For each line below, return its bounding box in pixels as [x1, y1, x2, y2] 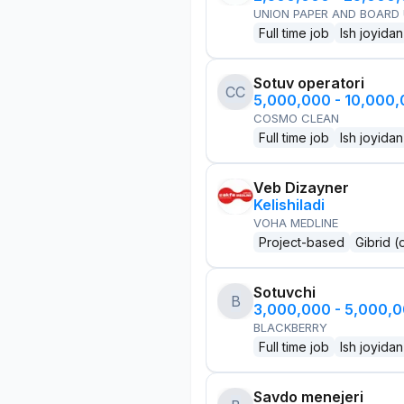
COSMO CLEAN [253, 111, 339, 125]
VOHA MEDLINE [253, 216, 338, 230]
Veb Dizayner [253, 179, 349, 197]
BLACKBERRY [253, 320, 327, 335]
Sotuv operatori [253, 74, 364, 92]
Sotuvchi [253, 283, 316, 301]
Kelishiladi [253, 196, 325, 214]
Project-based [259, 234, 344, 250]
